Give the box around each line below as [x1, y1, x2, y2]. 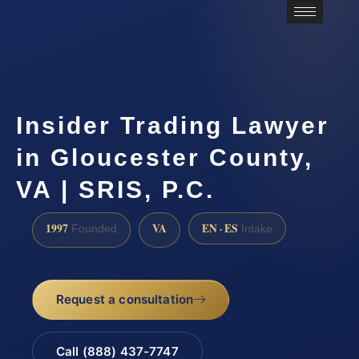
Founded [68, 222, 117, 235]
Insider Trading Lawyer [16, 112, 329, 139]
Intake [238, 222, 272, 235]
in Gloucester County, [16, 144, 313, 171]
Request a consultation [55, 292, 194, 307]
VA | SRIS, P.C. [16, 176, 215, 204]
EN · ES [202, 220, 238, 236]
